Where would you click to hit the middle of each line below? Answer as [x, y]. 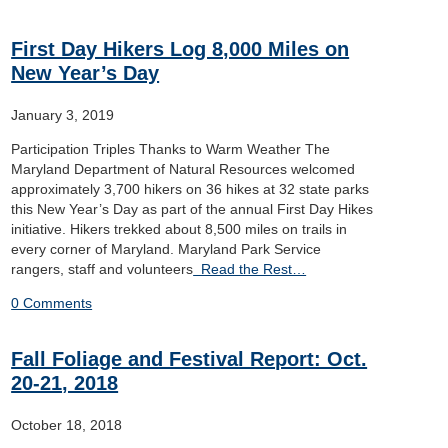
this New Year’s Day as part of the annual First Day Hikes [192, 209]
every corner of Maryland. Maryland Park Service [166, 249]
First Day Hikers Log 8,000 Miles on [180, 49]
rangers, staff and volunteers [102, 269]
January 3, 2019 [63, 115]
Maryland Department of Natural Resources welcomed [183, 169]
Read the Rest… [250, 269]
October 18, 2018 [67, 425]
